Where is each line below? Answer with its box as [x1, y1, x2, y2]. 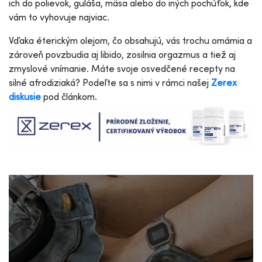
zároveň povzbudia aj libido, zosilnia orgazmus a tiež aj [9, 48, 236, 60]
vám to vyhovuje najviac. [9, 11, 109, 23]
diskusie [9, 90, 41, 102]
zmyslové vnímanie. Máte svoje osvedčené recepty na [9, 62, 235, 74]
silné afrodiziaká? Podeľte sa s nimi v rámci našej [9, 76, 211, 88]
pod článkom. [41, 90, 102, 102]
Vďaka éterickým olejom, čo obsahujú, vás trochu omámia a [9, 34, 252, 46]
